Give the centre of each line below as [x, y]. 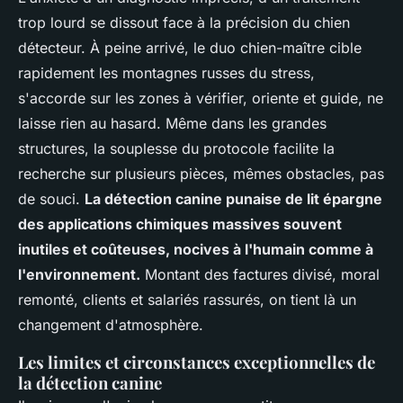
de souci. [51, 199]
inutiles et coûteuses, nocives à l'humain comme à [196, 250]
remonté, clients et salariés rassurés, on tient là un [187, 300]
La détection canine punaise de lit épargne [233, 199]
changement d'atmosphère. [111, 325]
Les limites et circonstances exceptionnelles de [197, 363]
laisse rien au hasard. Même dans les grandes [172, 124]
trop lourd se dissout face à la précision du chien [184, 23]
